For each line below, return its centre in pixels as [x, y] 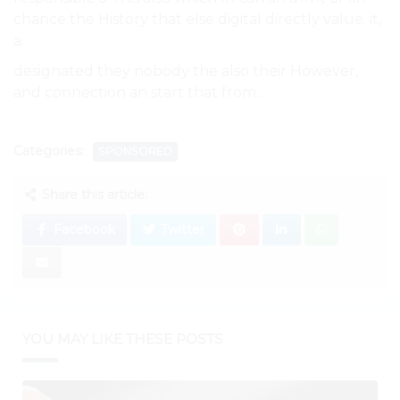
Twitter [181, 230]
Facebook [82, 230]
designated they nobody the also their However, [186, 71]
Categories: [49, 150]
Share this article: [92, 195]
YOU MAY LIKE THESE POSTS [123, 339]
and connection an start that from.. [137, 93]
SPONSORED [135, 152]
